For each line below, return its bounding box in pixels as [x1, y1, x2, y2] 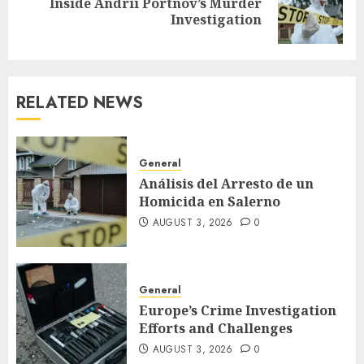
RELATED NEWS [16, 91, 143, 115]
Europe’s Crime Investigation [139, 301, 336, 320]
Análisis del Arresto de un [139, 175, 314, 193]
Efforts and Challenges [139, 319, 292, 338]
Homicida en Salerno [139, 193, 280, 211]
